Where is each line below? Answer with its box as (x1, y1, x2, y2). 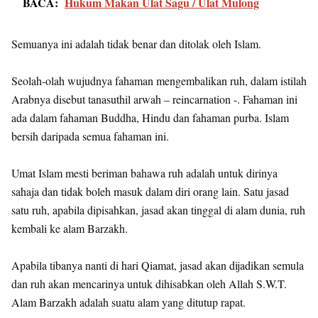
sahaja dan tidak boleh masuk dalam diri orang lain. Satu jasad (11, 183, 289, 199)
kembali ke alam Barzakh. (11, 220, 128, 236)
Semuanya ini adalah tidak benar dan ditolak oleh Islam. (11, 35, 261, 51)
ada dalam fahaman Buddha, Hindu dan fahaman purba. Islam (11, 109, 289, 125)
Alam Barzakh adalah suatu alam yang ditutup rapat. (11, 294, 246, 309)
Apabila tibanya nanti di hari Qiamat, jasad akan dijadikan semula (11, 257, 304, 273)
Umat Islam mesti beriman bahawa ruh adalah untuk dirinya (11, 165, 278, 180)
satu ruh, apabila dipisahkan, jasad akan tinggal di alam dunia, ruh (11, 202, 305, 217)
